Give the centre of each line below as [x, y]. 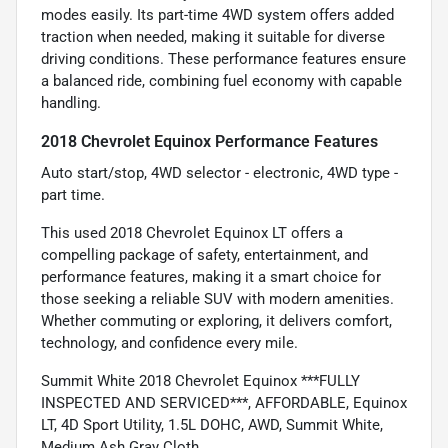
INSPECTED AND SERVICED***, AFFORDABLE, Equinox [224, 403]
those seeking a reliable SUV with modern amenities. [217, 299]
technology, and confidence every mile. [169, 343]
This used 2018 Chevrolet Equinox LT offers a [192, 233]
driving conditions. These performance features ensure [223, 59]
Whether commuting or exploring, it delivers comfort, [216, 321]
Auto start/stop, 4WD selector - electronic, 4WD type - [219, 173]
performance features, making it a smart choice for [211, 277]
